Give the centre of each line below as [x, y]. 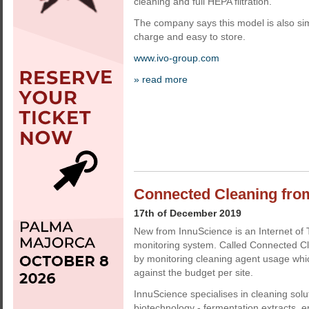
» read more [161, 79]
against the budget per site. [193, 272]
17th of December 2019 [188, 213]
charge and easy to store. [190, 37]
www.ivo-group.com [178, 58]
